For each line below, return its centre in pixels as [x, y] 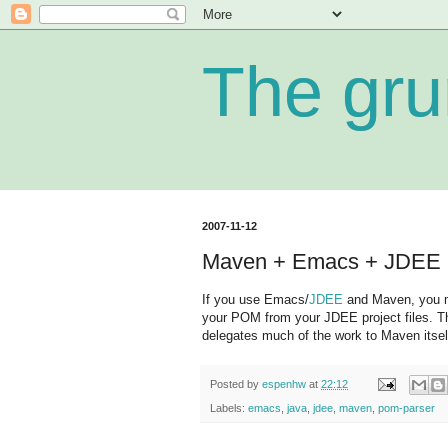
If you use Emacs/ [255, 299]
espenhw [284, 383]
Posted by [236, 383]
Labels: [229, 408]
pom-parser [406, 408]
